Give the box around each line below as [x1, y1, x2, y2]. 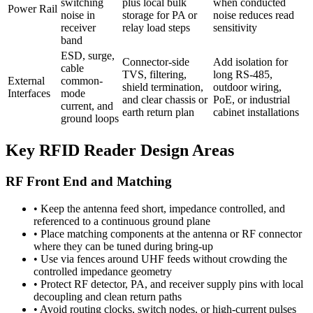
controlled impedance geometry [34, 265, 172, 277]
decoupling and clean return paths [34, 290, 182, 303]
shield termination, [122, 81, 203, 94]
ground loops [61, 112, 119, 125]
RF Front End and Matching [6, 174, 172, 189]
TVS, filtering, [122, 68, 187, 81]
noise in [61, 9, 95, 22]
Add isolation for [213, 56, 288, 68]
